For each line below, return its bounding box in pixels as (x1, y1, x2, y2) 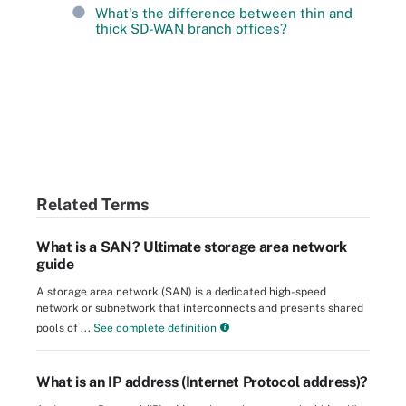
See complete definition (91, 322, 217, 335)
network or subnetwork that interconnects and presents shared (36, 302, 363, 315)
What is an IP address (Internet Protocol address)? (36, 373, 368, 391)
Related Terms (36, 194, 149, 214)
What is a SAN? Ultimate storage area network (36, 238, 347, 256)
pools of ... (36, 322, 91, 335)
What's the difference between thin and (95, 5, 353, 21)
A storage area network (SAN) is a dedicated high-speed (36, 285, 326, 299)
